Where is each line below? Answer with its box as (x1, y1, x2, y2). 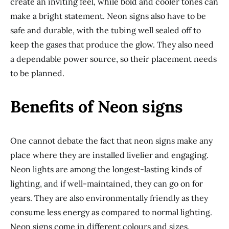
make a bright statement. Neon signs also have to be (10, 11, 206, 21)
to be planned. (10, 68, 64, 78)
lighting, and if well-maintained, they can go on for (10, 178, 203, 189)
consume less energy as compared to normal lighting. (10, 207, 212, 217)
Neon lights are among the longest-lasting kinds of (10, 164, 201, 174)
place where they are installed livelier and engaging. (10, 150, 209, 160)
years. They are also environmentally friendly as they (10, 193, 208, 203)
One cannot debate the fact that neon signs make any (10, 135, 213, 146)
